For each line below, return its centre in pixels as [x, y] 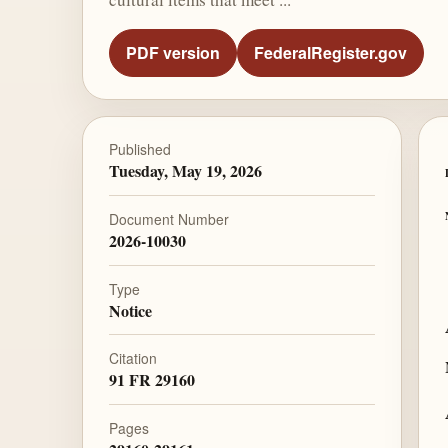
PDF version [172, 53]
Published [139, 149]
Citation [132, 358]
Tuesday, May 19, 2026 [185, 171]
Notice [130, 310]
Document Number [168, 218]
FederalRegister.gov [330, 53]
